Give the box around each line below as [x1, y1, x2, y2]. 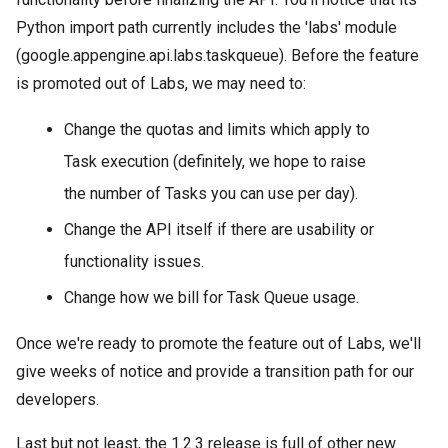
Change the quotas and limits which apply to [64, 119, 370, 139]
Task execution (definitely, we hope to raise [64, 151, 366, 171]
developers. [16, 389, 99, 409]
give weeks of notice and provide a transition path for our [16, 361, 414, 381]
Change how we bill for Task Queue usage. [64, 287, 359, 307]
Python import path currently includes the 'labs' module [16, 17, 397, 37]
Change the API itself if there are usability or [64, 219, 374, 239]
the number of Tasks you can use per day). [64, 183, 358, 203]
